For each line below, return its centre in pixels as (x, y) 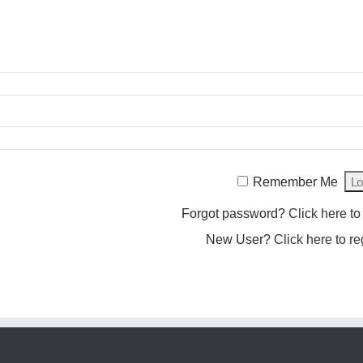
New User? (240, 239)
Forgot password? (235, 214)
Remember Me (295, 182)
